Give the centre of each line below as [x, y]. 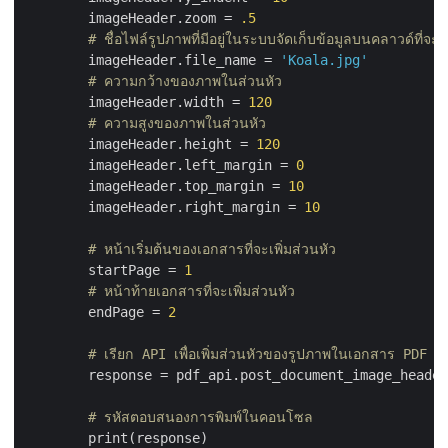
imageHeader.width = [136, 101]
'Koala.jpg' [324, 59]
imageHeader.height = [140, 143]
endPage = [96, 311]
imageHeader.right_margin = [164, 206]
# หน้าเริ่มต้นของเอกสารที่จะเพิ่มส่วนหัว [212, 248]
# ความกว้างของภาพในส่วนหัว [185, 80]
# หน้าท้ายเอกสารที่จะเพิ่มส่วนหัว [191, 290]
